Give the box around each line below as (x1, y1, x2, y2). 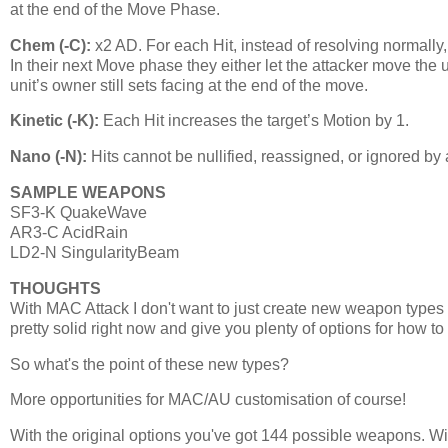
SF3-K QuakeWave (10, 204, 147, 221)
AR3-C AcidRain (10, 224, 128, 241)
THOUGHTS (10, 279, 101, 297)
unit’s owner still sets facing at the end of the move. (10, 76, 368, 94)
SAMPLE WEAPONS (10, 184, 166, 201)
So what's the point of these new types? (10, 355, 289, 373)
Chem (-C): (10, 36, 91, 54)
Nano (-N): (10, 148, 87, 166)
